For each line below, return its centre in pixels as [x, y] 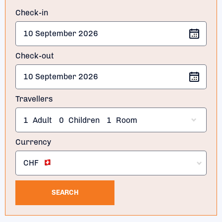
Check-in [32, 12]
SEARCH [65, 193]
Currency [33, 142]
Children [84, 120]
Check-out [35, 55]
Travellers [34, 99]
